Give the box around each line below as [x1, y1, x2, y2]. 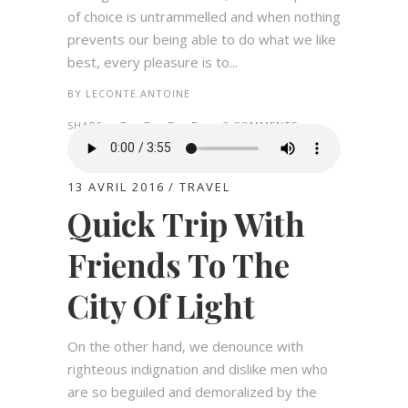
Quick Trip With [67, 201, 305, 245]
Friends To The [67, 242, 290, 286]
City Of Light [67, 283, 255, 327]
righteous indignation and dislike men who [67, 359, 328, 378]
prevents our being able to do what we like [67, 29, 336, 48]
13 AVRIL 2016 [67, 178, 165, 195]
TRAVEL [179, 178, 230, 195]
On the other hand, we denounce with [67, 336, 303, 355]
